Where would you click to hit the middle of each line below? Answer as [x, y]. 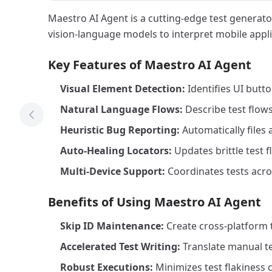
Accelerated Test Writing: [120, 246]
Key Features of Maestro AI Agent [150, 65]
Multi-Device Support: [113, 171]
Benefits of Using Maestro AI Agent [155, 202]
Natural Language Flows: [121, 109]
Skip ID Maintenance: [112, 226]
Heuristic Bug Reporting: [120, 130]
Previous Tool [62, 121]
